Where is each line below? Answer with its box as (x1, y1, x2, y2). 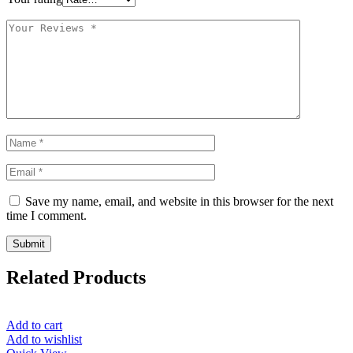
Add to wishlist (6, 333, 82, 347)
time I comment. (6, 208, 87, 222)
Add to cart (6, 318, 62, 333)
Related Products (6, 267, 146, 288)
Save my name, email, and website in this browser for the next (25, 194, 333, 208)
